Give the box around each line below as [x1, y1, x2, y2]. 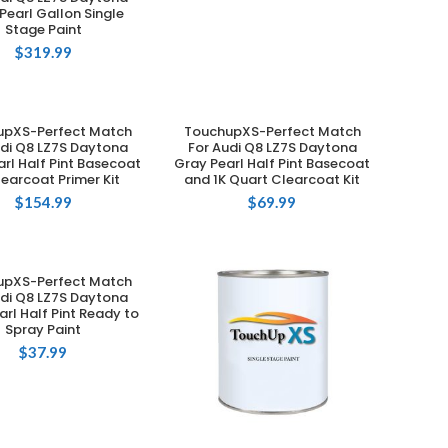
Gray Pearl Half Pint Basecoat [174, 154, 371, 174]
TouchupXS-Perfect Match [183, 122, 361, 142]
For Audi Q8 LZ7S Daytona [187, 138, 357, 158]
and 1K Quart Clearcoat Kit [184, 170, 361, 190]
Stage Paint [4, 20, 82, 40]
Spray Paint [5, 320, 82, 340]
